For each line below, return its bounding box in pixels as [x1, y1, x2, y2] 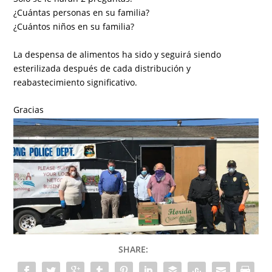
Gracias [13, 104, 44, 116]
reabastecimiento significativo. [13, 76, 138, 88]
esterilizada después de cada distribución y [13, 62, 191, 74]
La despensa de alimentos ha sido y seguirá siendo [13, 48, 222, 60]
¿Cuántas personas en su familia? [13, 7, 150, 19]
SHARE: [118, 243, 148, 256]
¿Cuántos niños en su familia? [13, 21, 135, 33]
